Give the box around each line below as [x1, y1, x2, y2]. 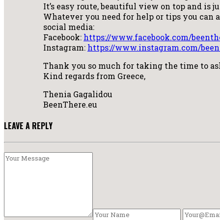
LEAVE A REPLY [4, 119, 53, 132]
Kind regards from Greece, [43, 70, 145, 81]
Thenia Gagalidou [43, 88, 112, 99]
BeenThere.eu [43, 99, 97, 110]
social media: [43, 21, 94, 32]
